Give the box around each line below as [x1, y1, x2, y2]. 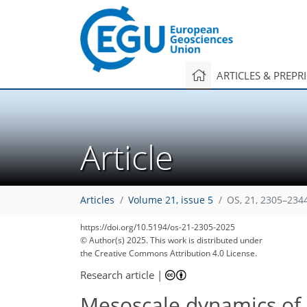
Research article [80, 267, 154, 282]
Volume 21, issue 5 [128, 194, 213, 207]
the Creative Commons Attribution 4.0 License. [80, 247, 257, 259]
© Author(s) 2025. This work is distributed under [80, 234, 262, 246]
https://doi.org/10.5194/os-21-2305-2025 [80, 221, 235, 233]
